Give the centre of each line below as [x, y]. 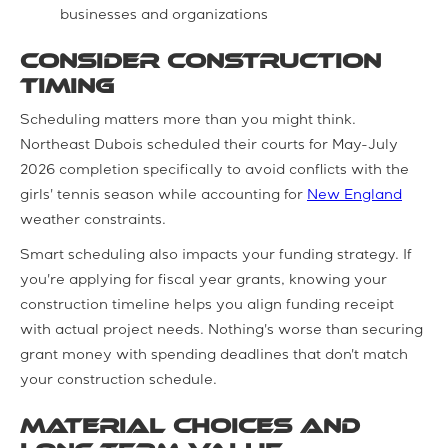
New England [354, 195]
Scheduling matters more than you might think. [188, 120]
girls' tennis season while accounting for [163, 195]
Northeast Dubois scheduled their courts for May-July [209, 145]
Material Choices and [190, 425]
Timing [67, 85]
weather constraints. [93, 220]
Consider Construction [200, 60]
